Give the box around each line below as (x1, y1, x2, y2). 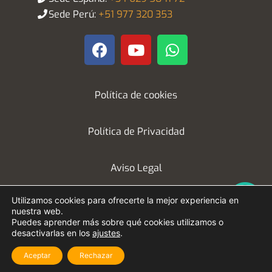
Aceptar (24, 251, 50, 260)
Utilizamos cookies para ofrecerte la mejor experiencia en (12, 195, 239, 205)
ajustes (92, 228, 120, 238)
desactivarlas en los (12, 228, 92, 238)
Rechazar (80, 251, 112, 260)
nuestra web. (12, 206, 63, 216)
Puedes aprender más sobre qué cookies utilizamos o (12, 217, 223, 227)
